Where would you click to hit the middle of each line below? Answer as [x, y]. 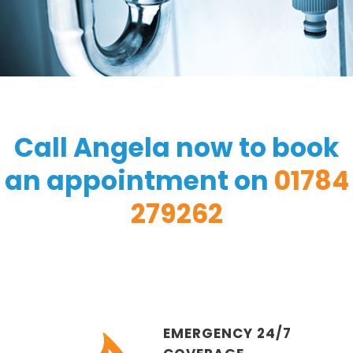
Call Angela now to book [176, 147]
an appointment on [139, 180]
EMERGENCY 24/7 [227, 333]
